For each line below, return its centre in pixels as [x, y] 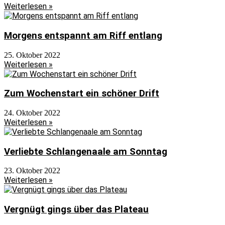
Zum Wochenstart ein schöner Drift [82, 94]
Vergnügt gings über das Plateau [76, 210]
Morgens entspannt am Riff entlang [83, 35]
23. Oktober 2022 [32, 171]
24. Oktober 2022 [32, 113]
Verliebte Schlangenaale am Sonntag [86, 151]
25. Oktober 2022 [32, 55]
